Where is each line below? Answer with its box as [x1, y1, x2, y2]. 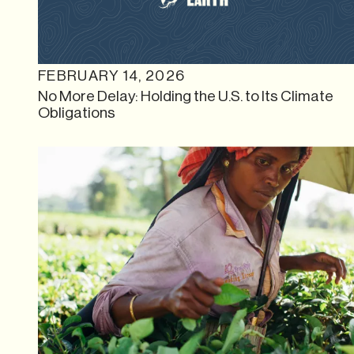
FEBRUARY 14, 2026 [38, 67, 186, 84]
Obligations [38, 104, 115, 121]
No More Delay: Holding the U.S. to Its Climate [38, 87, 333, 104]
